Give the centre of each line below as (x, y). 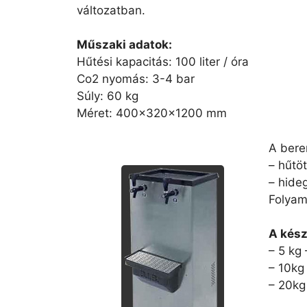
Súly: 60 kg (108, 96)
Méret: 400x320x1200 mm (152, 113)
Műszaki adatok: (124, 45)
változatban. (111, 10)
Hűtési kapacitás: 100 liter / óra (163, 62)
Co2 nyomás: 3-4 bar (136, 79)
